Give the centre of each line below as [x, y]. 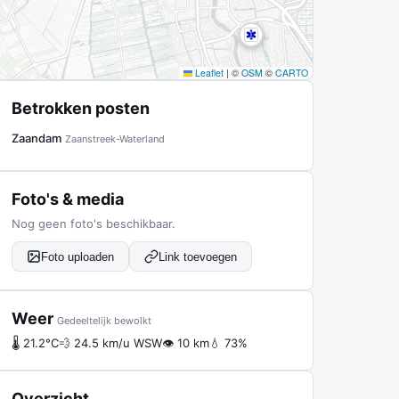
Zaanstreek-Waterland [115, 139]
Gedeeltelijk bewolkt [104, 321]
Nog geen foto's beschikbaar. [94, 224]
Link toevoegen [198, 256]
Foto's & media [68, 199]
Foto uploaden [77, 256]
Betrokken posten [81, 108]
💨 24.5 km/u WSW [110, 343]
